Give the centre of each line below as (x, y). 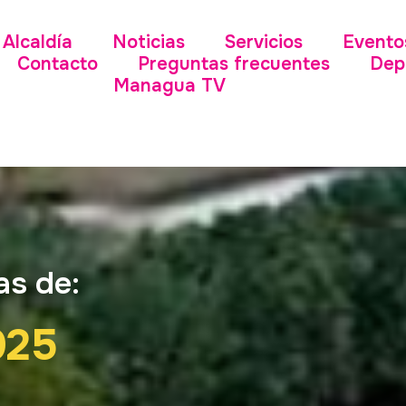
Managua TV (169, 86)
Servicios (263, 42)
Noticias (148, 42)
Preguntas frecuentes (233, 64)
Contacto (57, 64)
